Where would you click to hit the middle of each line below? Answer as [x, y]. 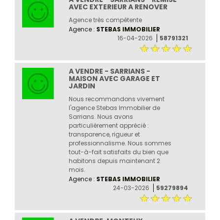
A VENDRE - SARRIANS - [109, 71]
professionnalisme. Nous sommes [120, 143]
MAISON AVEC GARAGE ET [114, 78]
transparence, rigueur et [104, 134]
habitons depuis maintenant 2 [114, 161]
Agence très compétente [105, 20]
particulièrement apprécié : [109, 125]
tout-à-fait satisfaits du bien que [118, 152]
